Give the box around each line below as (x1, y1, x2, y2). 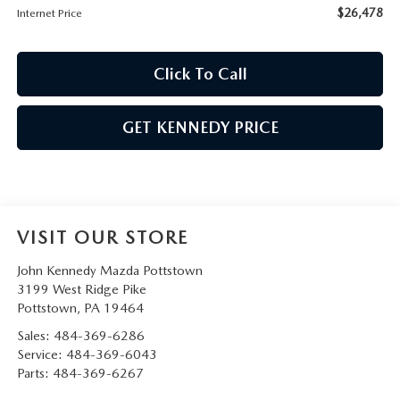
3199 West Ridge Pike (16, 281, 146, 298)
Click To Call (153, 64, 247, 84)
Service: (16, 346, 66, 363)
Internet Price (16, 6, 82, 21)
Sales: (16, 328, 54, 345)
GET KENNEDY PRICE (121, 118, 279, 137)
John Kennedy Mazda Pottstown (16, 262, 203, 279)
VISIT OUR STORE (16, 227, 188, 249)
